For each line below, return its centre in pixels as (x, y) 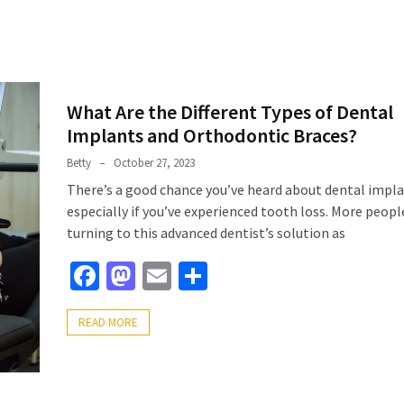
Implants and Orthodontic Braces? (212, 136)
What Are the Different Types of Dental (230, 112)
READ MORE (108, 323)
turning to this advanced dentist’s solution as (206, 233)
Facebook (157, 276)
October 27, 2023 (154, 163)
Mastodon (195, 276)
